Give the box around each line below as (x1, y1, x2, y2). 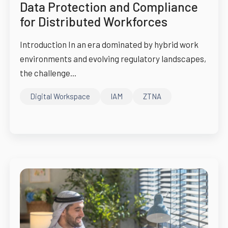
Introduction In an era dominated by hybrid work (19, 39, 198, 50)
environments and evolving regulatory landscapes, (19, 53, 206, 64)
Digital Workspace (30, 91, 90, 101)
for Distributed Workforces (19, 14, 167, 30)
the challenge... (19, 68, 76, 78)
